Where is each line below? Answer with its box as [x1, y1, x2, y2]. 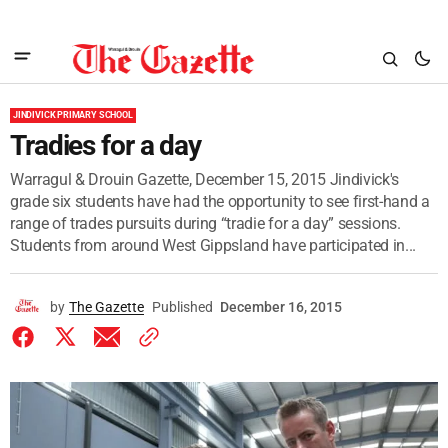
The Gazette [69, 299, 144, 315]
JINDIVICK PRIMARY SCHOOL [13, 110, 133, 120]
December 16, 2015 [220, 299, 342, 315]
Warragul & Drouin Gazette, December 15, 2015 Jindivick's [10, 170, 400, 189]
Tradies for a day [10, 129, 201, 162]
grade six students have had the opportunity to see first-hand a [10, 192, 430, 211]
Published [152, 299, 213, 315]
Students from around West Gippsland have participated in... [10, 236, 417, 255]
